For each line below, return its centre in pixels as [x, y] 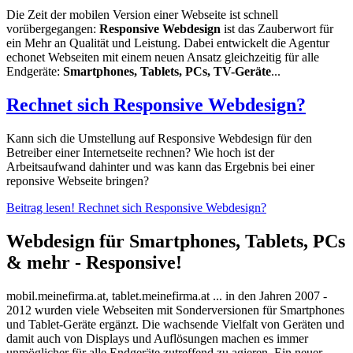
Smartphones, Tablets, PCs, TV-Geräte [167, 72]
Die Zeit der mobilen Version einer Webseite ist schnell [142, 15]
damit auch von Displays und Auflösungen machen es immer [157, 338]
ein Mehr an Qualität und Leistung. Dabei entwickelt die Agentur [168, 43]
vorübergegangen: [53, 29]
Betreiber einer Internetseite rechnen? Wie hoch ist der [140, 153]
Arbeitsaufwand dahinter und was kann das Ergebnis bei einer [160, 167]
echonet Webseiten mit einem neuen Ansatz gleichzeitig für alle [163, 58]
